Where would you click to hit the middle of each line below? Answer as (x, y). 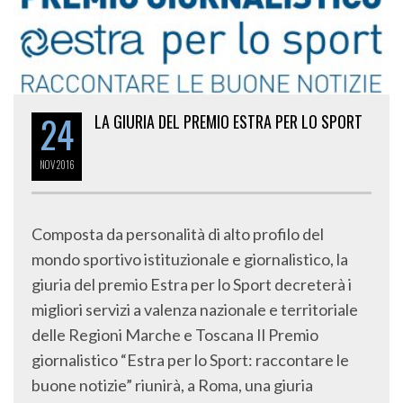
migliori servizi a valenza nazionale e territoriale (195, 310)
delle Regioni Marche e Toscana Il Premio (175, 335)
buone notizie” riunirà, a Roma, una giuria (172, 385)
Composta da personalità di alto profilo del (178, 234)
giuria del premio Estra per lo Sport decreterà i (192, 285)
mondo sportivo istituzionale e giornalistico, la (190, 260)
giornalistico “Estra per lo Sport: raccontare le (190, 360)
